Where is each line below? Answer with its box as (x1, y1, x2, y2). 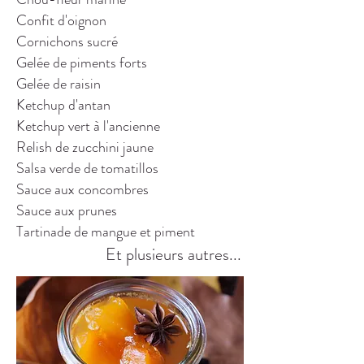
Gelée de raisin (16, 73, 101, 94)
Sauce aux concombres (16, 179, 149, 200)
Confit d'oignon (16, 10, 106, 31)
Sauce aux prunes (16, 200, 117, 221)
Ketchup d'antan (16, 94, 110, 115)
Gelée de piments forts (16, 52, 147, 73)
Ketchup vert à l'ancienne (16, 115, 160, 136)
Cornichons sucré (16, 31, 118, 52)
